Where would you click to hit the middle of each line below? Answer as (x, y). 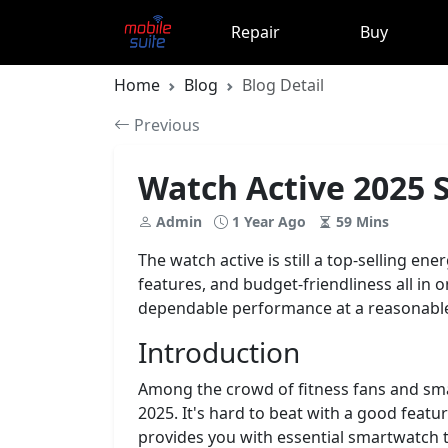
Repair (255, 32)
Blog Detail (283, 84)
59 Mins (360, 221)
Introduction (219, 351)
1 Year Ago (269, 221)
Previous (165, 124)
